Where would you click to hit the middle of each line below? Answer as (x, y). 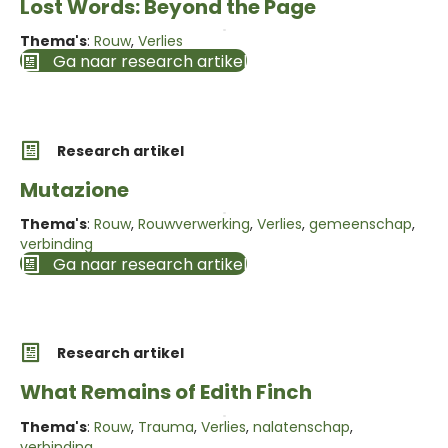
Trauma (166, 426)
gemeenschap (360, 223)
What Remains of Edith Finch (166, 392)
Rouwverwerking (194, 223)
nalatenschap (301, 426)
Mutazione (74, 189)
